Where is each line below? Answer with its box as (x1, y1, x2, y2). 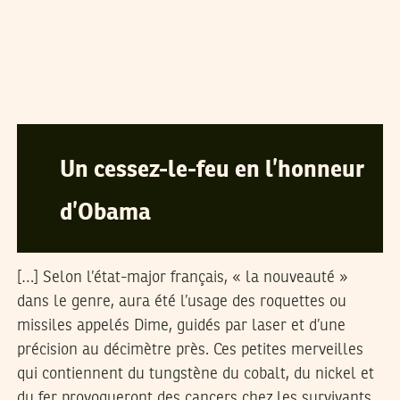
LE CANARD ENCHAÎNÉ (98, 99, 241, 113)
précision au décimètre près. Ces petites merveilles (16, 342, 363, 358)
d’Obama (59, 202, 151, 225)
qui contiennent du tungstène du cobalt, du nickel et (16, 366, 374, 382)
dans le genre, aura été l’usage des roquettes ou (16, 294, 346, 310)
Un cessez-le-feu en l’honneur (59, 159, 364, 182)
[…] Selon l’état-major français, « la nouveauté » (16, 270, 348, 286)
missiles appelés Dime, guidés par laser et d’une (16, 318, 346, 334)
